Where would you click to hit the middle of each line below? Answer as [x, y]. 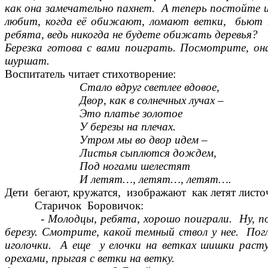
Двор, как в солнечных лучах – [114, 100]
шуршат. [27, 61]
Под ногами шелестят [98, 166]
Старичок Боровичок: [74, 206]
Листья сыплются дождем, [111, 153]
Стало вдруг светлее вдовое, [112, 87]
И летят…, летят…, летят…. [118, 179]
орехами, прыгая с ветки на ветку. [90, 258]
